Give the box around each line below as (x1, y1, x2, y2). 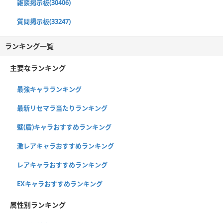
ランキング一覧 (5, 41, 54, 51)
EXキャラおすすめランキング (17, 179, 103, 189)
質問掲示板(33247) (17, 17, 71, 26)
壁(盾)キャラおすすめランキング (17, 122, 111, 132)
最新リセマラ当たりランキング (17, 104, 108, 113)
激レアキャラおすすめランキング (17, 141, 114, 151)
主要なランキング (10, 63, 66, 73)
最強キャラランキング (17, 85, 82, 94)
